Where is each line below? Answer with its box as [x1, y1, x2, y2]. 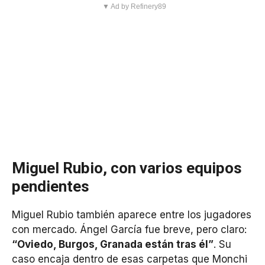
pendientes [12, 177, 89, 196]
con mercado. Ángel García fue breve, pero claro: [12, 224, 247, 236]
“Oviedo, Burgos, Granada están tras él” [12, 238, 214, 251]
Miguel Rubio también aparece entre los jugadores [12, 209, 251, 221]
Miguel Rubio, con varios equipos [12, 159, 242, 177]
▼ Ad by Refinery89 [102, 2, 166, 11]
